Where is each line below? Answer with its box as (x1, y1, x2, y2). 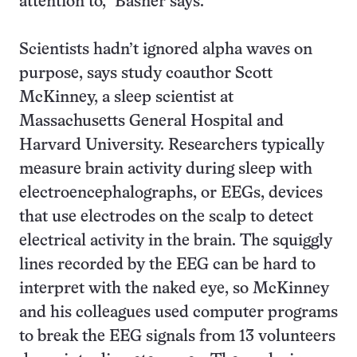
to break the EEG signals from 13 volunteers (19, 329, 335, 344)
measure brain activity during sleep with (19, 162, 312, 177)
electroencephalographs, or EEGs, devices (19, 186, 323, 201)
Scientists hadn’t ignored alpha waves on (19, 42, 312, 57)
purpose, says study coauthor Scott (19, 66, 273, 81)
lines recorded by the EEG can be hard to (19, 257, 316, 273)
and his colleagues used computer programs (19, 305, 338, 320)
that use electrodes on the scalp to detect (19, 210, 313, 225)
